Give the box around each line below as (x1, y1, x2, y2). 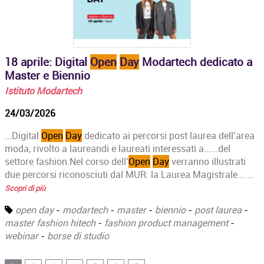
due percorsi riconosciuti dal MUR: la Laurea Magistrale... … (5, 167, 254, 181)
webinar (5, 229, 39, 242)
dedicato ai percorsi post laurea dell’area (82, 128, 255, 142)
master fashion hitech (5, 216, 96, 229)
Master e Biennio (5, 67, 91, 83)
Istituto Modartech (5, 84, 82, 97)
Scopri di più (5, 182, 46, 193)
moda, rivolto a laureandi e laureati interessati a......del (5, 141, 231, 155)
